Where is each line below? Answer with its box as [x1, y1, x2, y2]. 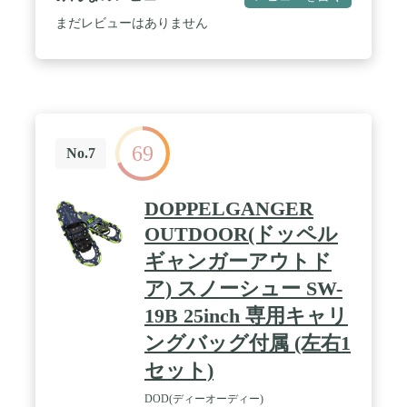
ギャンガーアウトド [144, 249, 332, 273]
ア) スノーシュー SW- [144, 276, 342, 300]
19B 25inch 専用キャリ [144, 303, 348, 327]
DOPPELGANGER [144, 196, 313, 220]
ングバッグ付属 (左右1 [144, 331, 351, 354]
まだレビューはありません [55, 15, 208, 30]
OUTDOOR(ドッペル [144, 222, 338, 245]
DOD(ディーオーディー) [144, 392, 263, 405]
